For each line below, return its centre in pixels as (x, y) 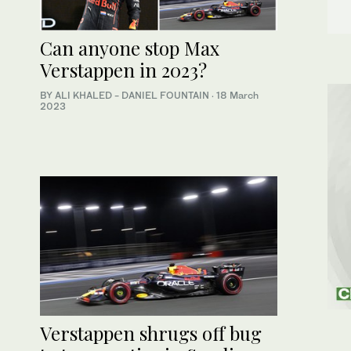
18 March (237, 96)
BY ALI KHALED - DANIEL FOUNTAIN (126, 96)
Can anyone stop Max (130, 48)
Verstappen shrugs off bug (151, 333)
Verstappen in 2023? (123, 70)
